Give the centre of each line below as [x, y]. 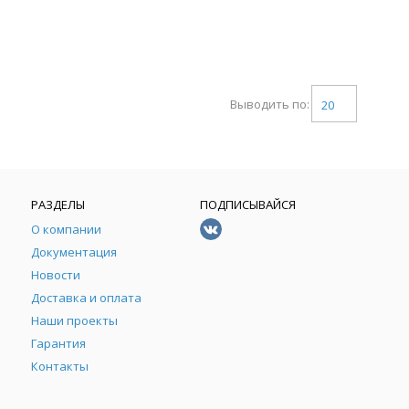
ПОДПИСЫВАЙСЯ [247, 204]
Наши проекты [75, 320]
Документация [74, 252]
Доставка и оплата [87, 298]
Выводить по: [270, 104]
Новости [56, 275]
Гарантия [59, 343]
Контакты [60, 366]
